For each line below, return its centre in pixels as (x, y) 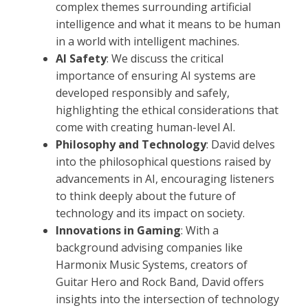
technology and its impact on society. (150, 213)
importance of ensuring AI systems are (156, 76)
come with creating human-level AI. (145, 127)
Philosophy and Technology (131, 144)
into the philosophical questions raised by (163, 162)
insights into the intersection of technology (167, 299)
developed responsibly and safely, (143, 93)
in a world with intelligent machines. (147, 41)
